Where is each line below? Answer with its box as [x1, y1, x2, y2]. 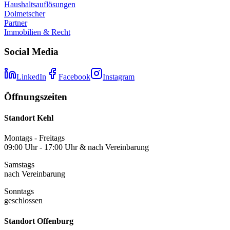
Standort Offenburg [4, 216, 73, 225]
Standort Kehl [4, 113, 53, 122]
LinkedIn [16, 72, 46, 82]
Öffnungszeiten [4, 91, 67, 102]
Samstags [4, 160, 34, 169]
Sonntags [4, 187, 34, 196]
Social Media [4, 46, 59, 57]
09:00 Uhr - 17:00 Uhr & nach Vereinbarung [4, 143, 149, 152]
